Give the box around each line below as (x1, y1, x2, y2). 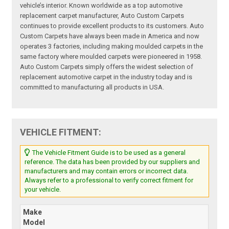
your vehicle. (25, 185, 61, 193)
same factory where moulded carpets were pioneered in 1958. (20, 52, 202, 60)
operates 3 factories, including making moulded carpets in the (20, 42, 203, 50)
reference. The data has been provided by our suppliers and (25, 157, 200, 166)
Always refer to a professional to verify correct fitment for (25, 176, 194, 184)
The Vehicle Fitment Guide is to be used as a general (31, 148, 186, 156)
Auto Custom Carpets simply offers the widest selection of (20, 62, 194, 71)
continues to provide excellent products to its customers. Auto (20, 21, 204, 30)
